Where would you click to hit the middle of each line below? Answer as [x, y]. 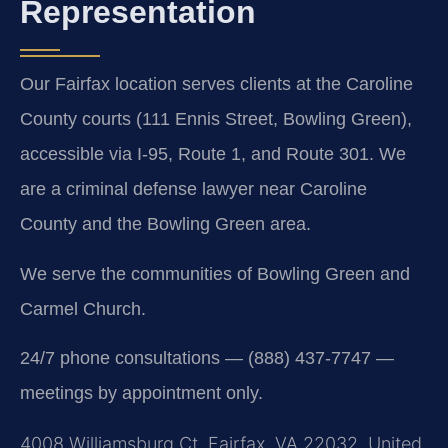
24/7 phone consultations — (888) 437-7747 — [207, 358]
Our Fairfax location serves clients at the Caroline [216, 84]
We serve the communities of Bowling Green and [215, 273]
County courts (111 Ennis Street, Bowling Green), [216, 119]
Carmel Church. [83, 308]
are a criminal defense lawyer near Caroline [193, 189]
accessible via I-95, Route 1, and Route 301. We [213, 154]
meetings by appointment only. [141, 393]
